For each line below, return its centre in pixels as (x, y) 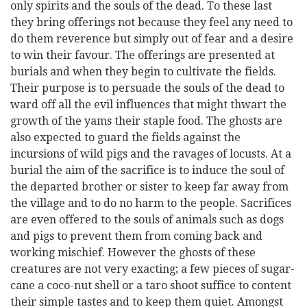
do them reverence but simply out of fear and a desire (152, 39)
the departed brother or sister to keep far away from (149, 187)
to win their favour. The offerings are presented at (143, 55)
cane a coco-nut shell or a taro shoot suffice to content (151, 285)
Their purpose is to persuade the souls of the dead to (147, 88)
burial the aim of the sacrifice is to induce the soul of (147, 170)
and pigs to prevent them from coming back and (136, 236)
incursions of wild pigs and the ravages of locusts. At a (151, 154)
